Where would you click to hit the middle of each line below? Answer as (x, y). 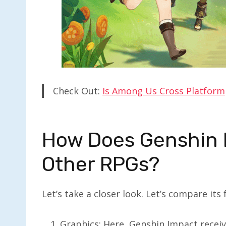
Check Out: (78, 91)
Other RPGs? (101, 164)
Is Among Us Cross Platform (164, 91)
